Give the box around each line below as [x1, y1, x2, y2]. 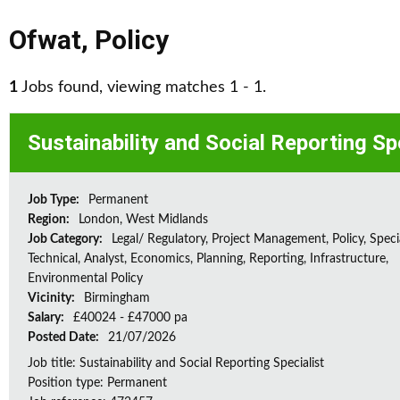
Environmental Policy [28, 272, 143, 285]
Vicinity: [28, 292, 78, 304]
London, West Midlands [79, 213, 208, 226]
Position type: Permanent [28, 377, 167, 389]
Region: [28, 213, 72, 226]
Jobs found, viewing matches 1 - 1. [18, 79, 266, 96]
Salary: [28, 312, 67, 324]
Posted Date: [28, 331, 102, 344]
